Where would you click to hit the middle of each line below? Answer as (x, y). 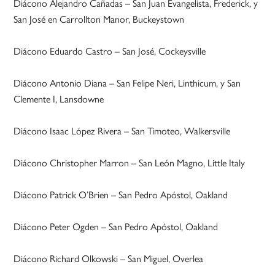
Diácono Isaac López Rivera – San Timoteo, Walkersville (122, 130)
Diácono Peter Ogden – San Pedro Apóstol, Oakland (116, 226)
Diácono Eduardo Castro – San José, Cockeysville (110, 50)
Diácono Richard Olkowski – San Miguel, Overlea (109, 258)
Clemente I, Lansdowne (59, 98)
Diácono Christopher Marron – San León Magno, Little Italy (130, 162)
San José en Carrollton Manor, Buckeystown (99, 18)
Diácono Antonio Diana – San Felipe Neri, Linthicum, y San (127, 82)
